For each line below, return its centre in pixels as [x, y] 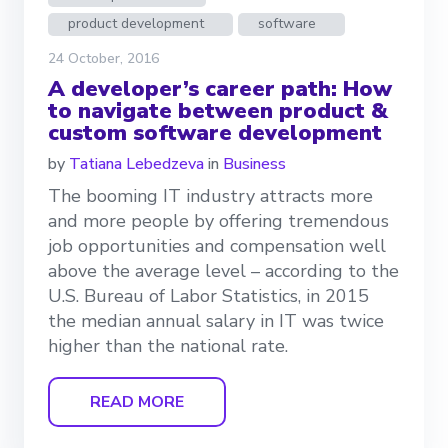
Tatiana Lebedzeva [136, 164]
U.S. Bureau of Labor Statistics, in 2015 [208, 296]
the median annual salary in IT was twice [216, 321]
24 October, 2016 [103, 59]
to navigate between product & [218, 111]
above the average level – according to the [223, 271]
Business [254, 164]
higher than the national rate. [168, 346]
